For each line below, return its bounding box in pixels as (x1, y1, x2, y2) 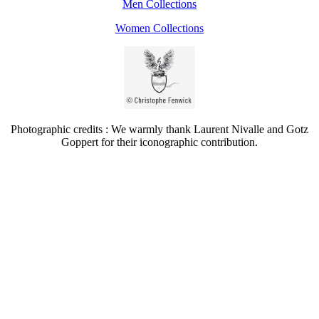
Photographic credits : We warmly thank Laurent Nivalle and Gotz (11, 123, 308, 136)
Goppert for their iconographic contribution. (61, 136, 258, 149)
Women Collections (115, 22, 204, 35)
